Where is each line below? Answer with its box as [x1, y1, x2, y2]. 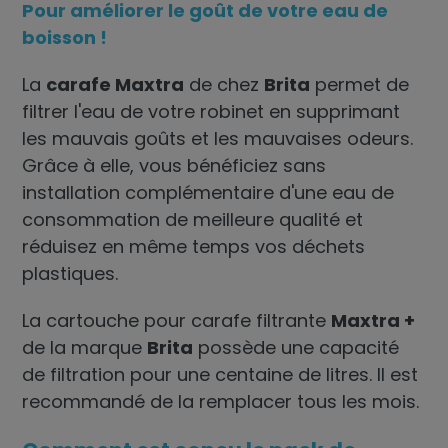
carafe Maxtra [46, 72, 185, 97]
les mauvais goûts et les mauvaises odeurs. [22, 126, 414, 151]
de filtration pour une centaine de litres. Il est [22, 362, 419, 387]
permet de [310, 72, 410, 97]
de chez [184, 72, 265, 97]
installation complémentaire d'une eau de [22, 180, 395, 205]
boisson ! [22, 25, 108, 50]
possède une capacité [193, 335, 400, 360]
